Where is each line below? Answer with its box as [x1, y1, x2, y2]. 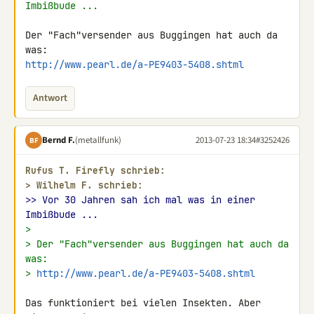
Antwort [33, 91, 67, 105]
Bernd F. [42, 133, 75, 146]
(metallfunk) [75, 133, 121, 146]
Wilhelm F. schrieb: [36, 179, 143, 191]
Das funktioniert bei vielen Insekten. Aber [25, 296, 261, 309]
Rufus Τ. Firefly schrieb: [25, 165, 165, 177]
